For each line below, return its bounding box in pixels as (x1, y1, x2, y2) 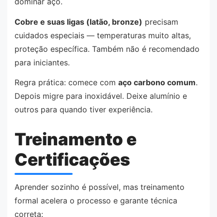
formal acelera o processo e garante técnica (15, 196, 177, 206)
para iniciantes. (15, 57, 70, 67)
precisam (142, 16, 178, 27)
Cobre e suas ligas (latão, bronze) (15, 16, 142, 27)
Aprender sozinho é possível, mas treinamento (15, 182, 185, 192)
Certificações (15, 149, 130, 170)
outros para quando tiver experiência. (15, 105, 153, 115)
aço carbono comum (118, 77, 196, 88)
